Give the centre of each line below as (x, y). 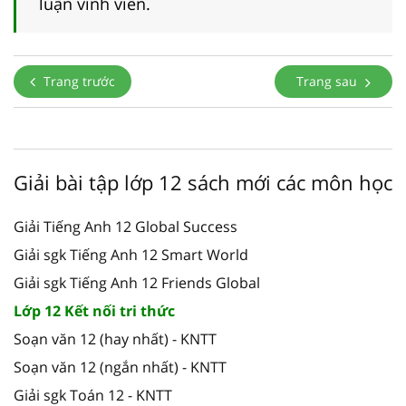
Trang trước (77, 82)
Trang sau (329, 82)
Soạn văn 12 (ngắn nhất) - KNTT (120, 367)
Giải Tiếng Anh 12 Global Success (126, 227)
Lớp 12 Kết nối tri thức (94, 311)
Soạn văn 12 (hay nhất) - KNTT (115, 339)
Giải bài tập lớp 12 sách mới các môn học (203, 183)
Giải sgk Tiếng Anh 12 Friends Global (137, 283)
